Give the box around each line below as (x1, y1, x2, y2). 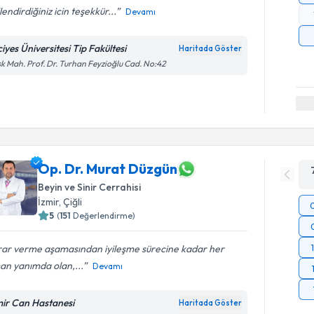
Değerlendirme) (73, 210, 136, 221)
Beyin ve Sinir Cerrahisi (38, 180, 142, 193)
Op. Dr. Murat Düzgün (38, 160, 178, 177)
